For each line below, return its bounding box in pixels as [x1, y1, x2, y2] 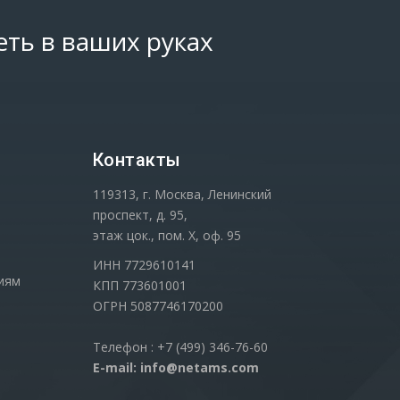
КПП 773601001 [92, 276, 187, 294]
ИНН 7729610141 [92, 255, 196, 273]
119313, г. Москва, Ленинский [92, 185, 271, 203]
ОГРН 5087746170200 [92, 296, 223, 314]
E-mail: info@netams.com [92, 358, 259, 376]
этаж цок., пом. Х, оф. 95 [92, 226, 241, 244]
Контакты [92, 148, 181, 171]
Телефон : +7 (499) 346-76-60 [92, 337, 268, 355]
